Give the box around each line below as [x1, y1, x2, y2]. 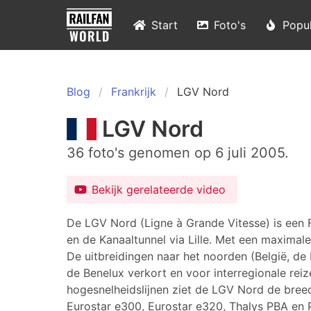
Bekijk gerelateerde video [92, 183, 226, 196]
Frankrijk [111, 85, 156, 99]
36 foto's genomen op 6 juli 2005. [67, 144, 289, 161]
